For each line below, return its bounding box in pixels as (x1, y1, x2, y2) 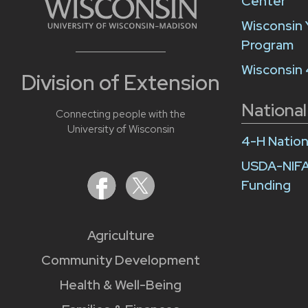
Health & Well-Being (60, 276, 181, 294)
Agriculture (87, 227, 155, 245)
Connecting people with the (56, 107, 186, 122)
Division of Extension (21, 69, 220, 97)
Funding (241, 177, 291, 195)
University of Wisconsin (67, 122, 175, 137)
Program (241, 36, 294, 54)
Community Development (41, 252, 200, 269)
